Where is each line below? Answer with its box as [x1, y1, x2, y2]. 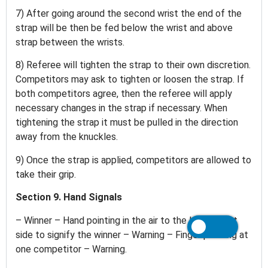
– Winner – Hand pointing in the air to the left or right [16, 214, 237, 226]
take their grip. [16, 168, 78, 180]
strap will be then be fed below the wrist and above [16, 22, 233, 34]
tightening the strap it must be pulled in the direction [16, 117, 238, 129]
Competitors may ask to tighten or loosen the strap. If [16, 74, 244, 86]
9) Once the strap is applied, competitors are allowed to [16, 154, 251, 166]
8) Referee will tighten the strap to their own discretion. [16, 59, 251, 71]
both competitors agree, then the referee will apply [16, 88, 232, 100]
